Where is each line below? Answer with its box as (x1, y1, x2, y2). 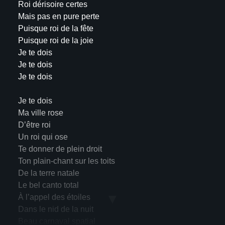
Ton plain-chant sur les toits (18, 156, 115, 165)
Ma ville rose (18, 108, 63, 117)
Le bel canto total (18, 180, 79, 189)
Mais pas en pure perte (18, 12, 99, 21)
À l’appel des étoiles (18, 192, 90, 201)
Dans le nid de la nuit (18, 204, 93, 213)
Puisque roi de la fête (18, 24, 93, 33)
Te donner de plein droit (18, 144, 102, 153)
